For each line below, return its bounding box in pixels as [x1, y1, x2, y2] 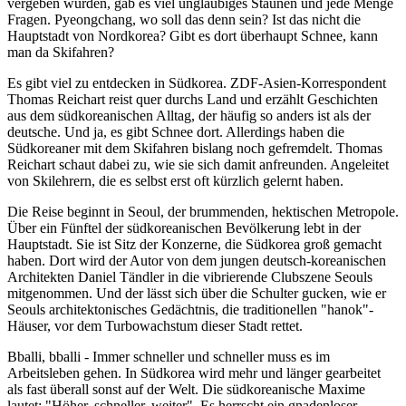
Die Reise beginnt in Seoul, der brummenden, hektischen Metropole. [7, 203, 399, 219]
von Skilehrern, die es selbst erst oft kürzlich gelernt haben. [7, 172, 343, 188]
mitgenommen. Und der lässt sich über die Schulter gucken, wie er [7, 285, 386, 301]
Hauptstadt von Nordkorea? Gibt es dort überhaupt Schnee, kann [7, 27, 378, 43]
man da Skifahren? [7, 43, 114, 60]
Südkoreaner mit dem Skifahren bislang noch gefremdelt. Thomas [7, 140, 382, 156]
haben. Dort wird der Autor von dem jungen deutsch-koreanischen [7, 252, 386, 268]
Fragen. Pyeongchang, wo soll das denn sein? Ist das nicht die [7, 11, 361, 27]
